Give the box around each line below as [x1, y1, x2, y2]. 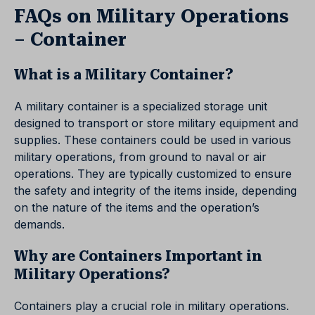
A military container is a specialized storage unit [14, 99, 267, 114]
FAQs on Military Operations [14, 6, 289, 27]
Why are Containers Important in [14, 247, 262, 265]
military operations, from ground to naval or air [14, 150, 266, 165]
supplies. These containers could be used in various [14, 133, 291, 148]
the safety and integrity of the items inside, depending [14, 184, 297, 198]
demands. [14, 217, 65, 232]
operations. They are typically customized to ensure [14, 167, 292, 181]
